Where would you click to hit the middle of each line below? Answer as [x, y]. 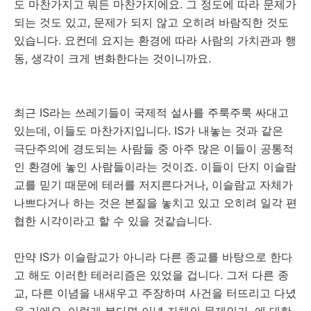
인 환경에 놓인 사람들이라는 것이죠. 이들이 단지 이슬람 [155, 167]
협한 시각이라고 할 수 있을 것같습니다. [113, 221]
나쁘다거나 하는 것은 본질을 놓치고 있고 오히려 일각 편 [155, 203]
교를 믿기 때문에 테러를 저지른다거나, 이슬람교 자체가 [153, 185]
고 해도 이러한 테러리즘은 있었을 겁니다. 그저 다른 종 [151, 275]
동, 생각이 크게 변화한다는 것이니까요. [112, 58]
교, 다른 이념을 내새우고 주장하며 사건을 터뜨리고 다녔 [155, 293]
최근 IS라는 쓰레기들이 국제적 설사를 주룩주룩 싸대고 [151, 112]
